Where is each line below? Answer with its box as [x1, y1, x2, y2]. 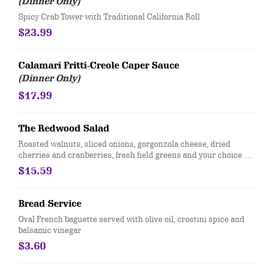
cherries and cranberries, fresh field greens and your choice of [18, 149, 251, 160]
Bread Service [18, 198, 81, 209]
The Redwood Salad [18, 123, 109, 134]
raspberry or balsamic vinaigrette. [18, 160, 145, 171]
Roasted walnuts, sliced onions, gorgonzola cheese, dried [18, 138, 231, 149]
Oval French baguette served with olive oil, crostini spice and [18, 213, 245, 224]
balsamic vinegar [18, 224, 81, 235]
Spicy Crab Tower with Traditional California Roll [18, 11, 200, 22]
